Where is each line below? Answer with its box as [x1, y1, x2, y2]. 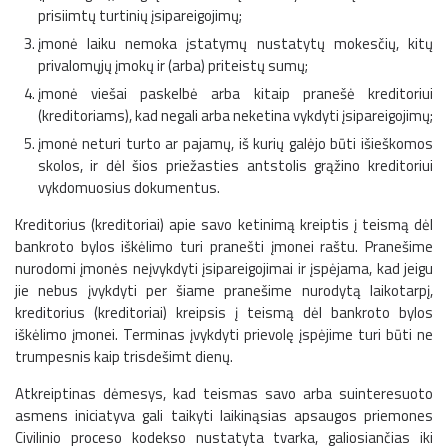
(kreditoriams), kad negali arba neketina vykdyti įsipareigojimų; [37, 104, 433, 128]
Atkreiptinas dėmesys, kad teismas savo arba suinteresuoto [15, 382, 433, 406]
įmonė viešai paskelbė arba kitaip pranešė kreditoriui [37, 82, 433, 106]
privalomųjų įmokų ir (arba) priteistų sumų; [37, 54, 308, 78]
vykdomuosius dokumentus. [37, 176, 220, 200]
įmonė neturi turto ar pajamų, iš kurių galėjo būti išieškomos [37, 132, 433, 156]
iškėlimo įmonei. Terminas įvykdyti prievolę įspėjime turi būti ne [15, 323, 433, 347]
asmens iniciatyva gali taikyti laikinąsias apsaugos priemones [15, 404, 433, 428]
